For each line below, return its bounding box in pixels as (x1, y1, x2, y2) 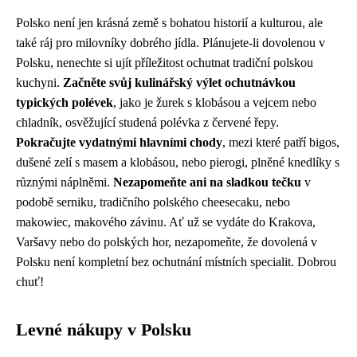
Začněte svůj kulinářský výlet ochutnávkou (63, 75, 296, 89)
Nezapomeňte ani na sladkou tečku (113, 175, 301, 189)
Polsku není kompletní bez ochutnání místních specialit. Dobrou (16, 254, 336, 269)
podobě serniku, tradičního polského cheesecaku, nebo (16, 194, 290, 209)
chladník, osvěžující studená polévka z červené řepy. (16, 115, 279, 129)
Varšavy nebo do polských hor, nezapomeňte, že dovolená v (16, 234, 317, 249)
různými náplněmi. (16, 175, 113, 189)
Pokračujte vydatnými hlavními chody (16, 135, 222, 149)
